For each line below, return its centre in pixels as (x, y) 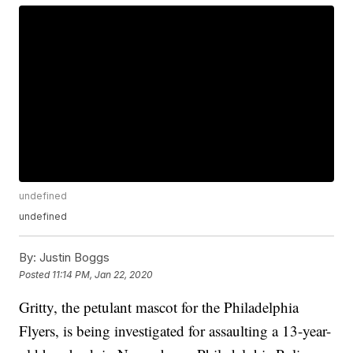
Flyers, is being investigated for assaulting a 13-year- (175, 331)
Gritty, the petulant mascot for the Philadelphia (159, 307)
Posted (36, 274)
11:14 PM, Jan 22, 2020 (103, 274)
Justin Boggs (73, 258)
